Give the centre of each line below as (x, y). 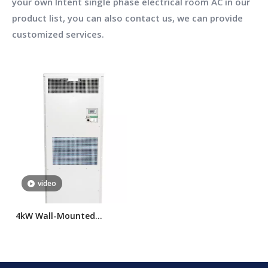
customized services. (58, 34)
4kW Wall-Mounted (55, 216)
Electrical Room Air (55, 229)
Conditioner (40, 242)
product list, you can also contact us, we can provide (127, 18)
